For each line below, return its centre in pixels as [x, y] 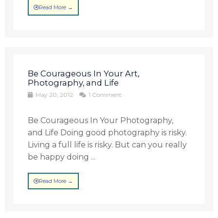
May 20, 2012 [54, 95]
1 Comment [105, 95]
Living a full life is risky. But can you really [108, 145]
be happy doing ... [62, 157]
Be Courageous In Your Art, [84, 73]
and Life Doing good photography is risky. [108, 133]
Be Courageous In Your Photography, [101, 120]
